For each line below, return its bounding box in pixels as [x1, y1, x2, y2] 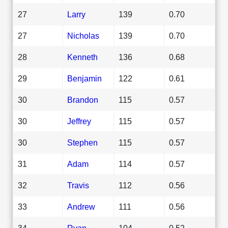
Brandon [67, 95, 98, 104]
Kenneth [67, 52, 98, 62]
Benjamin [67, 73, 102, 83]
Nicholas [67, 31, 99, 40]
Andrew [67, 202, 95, 211]
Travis [67, 180, 89, 190]
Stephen [67, 137, 98, 147]
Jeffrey [67, 116, 91, 126]
